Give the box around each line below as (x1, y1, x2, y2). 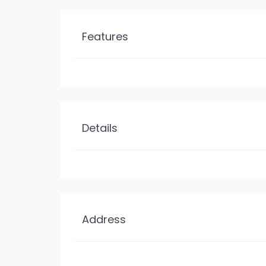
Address (82, 211, 126, 227)
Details (82, 120, 118, 135)
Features (82, 28, 128, 44)
